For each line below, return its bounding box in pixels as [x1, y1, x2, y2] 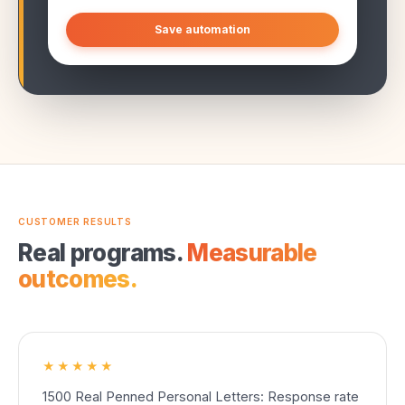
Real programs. [18, 239, 188, 268]
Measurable [187, 239, 317, 268]
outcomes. [18, 265, 138, 294]
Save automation [155, 23, 250, 37]
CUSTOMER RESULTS [18, 216, 132, 228]
